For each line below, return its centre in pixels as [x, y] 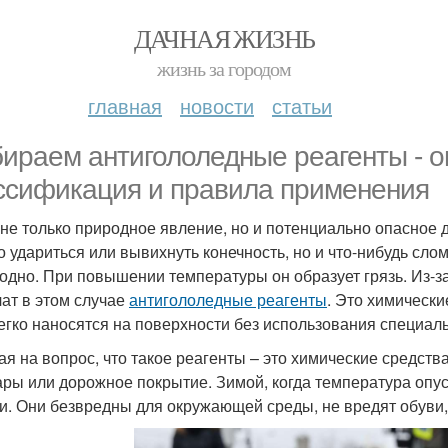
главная [125, 105]
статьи [302, 105]
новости [217, 105]
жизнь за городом [224, 68]
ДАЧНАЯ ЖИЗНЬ [224, 38]
